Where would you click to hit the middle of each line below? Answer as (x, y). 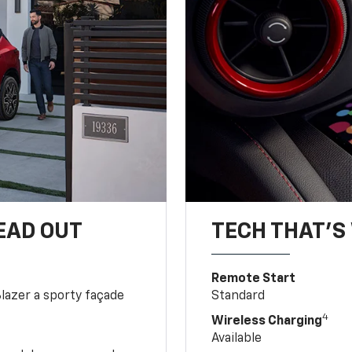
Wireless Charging (267, 321)
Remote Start (254, 279)
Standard (238, 296)
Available (237, 338)
